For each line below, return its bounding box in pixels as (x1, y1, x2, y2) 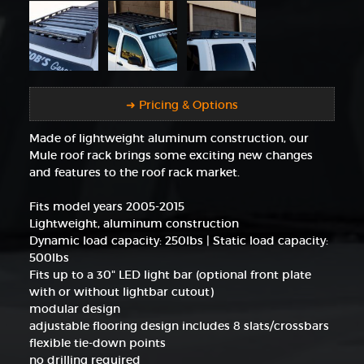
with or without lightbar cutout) (28, 284, 214, 299)
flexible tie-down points (28, 335, 166, 350)
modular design (28, 301, 120, 316)
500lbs (28, 249, 69, 265)
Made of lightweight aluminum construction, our (28, 130, 309, 145)
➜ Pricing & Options (126, 97, 238, 113)
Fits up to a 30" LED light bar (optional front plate (28, 266, 311, 282)
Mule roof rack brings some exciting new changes (28, 147, 313, 162)
